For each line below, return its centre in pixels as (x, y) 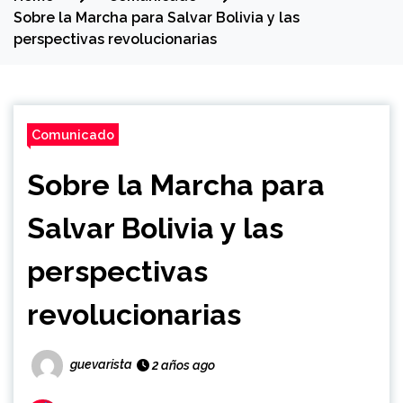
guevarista (101, 365)
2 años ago (182, 366)
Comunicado (73, 135)
